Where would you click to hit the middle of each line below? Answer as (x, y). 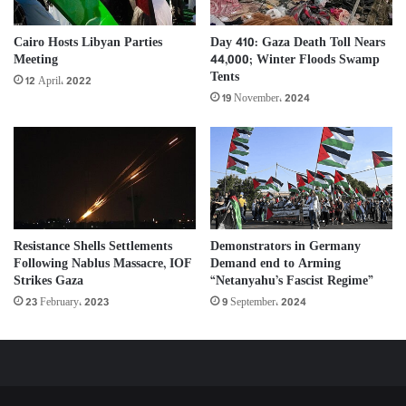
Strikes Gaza (48, 282)
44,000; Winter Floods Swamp (295, 60)
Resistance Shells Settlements (93, 247)
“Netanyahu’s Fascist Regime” (292, 282)
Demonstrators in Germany (285, 247)
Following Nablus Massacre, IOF (103, 265)
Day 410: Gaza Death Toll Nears (298, 43)
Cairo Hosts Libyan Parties (88, 43)
